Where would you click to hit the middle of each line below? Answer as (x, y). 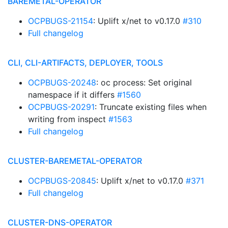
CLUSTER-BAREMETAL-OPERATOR (75, 161)
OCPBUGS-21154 (61, 21)
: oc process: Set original (144, 82)
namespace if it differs (73, 95)
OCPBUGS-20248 (62, 82)
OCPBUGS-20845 (62, 181)
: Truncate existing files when (151, 107)
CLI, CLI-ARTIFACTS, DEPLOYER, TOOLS (85, 63)
